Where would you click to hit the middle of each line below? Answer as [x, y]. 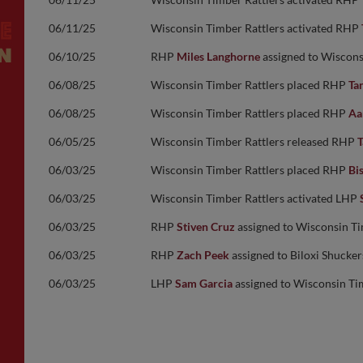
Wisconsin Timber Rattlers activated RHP [256, 28]
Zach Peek [203, 255]
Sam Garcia [204, 283]
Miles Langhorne [218, 56]
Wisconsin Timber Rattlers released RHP [254, 141]
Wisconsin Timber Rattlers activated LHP [255, 198]
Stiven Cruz [206, 226]
